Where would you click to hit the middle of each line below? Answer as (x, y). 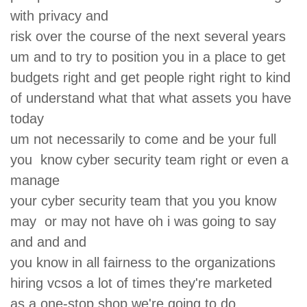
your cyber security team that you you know (143, 200)
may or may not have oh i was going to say (143, 221)
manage (39, 180)
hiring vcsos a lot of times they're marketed (145, 283)
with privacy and (63, 15)
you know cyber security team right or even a (149, 159)
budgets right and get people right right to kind (152, 77)
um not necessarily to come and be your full (143, 139)
